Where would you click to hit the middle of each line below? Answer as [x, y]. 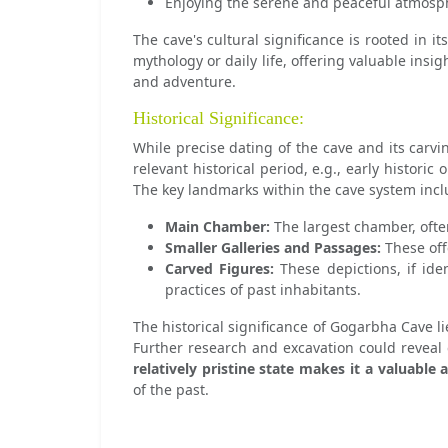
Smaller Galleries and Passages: [272, 247]
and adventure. [184, 81]
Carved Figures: [219, 268]
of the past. [170, 389]
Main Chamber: [217, 226]
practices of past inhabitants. [262, 289]
